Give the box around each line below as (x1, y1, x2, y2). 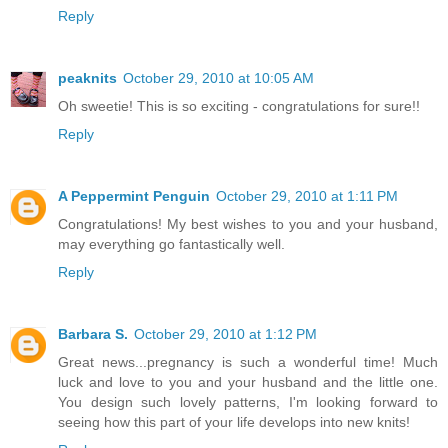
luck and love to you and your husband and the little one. (58, 374, 438, 391)
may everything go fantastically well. (58, 236, 285, 253)
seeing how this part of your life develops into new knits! (58, 414, 410, 431)
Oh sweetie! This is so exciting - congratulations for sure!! (58, 98, 420, 115)
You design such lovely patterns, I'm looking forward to (58, 394, 438, 411)
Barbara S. (58, 326, 128, 343)
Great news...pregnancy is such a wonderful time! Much (58, 354, 438, 371)
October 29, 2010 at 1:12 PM (134, 326, 317, 343)
